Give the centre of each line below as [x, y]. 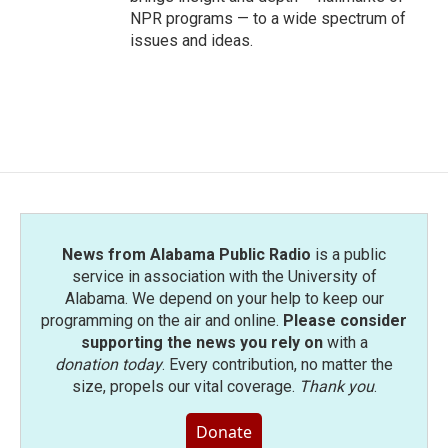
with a [345, 342]
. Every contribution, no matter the [277, 364]
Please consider [345, 320]
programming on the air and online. [162, 320]
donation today [108, 364]
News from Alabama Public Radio [186, 254]
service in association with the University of [224, 276]
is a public [348, 254]
